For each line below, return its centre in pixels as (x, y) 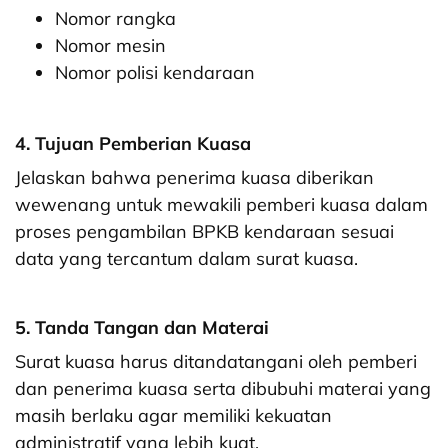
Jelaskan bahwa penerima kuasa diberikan (194, 178)
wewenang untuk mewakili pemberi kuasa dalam (221, 205)
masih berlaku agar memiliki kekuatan (173, 416)
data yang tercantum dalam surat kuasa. (186, 259)
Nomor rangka (115, 19)
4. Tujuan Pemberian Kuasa (133, 144)
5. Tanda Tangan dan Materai (142, 328)
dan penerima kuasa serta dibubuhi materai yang (223, 389)
